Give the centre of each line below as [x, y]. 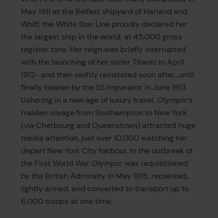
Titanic [144, 62]
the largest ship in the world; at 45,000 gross [101, 36]
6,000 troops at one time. [66, 201]
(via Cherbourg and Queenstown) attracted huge [108, 125]
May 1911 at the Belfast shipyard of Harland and [104, 11]
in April [170, 62]
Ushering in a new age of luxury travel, [89, 100]
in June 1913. [166, 87]
